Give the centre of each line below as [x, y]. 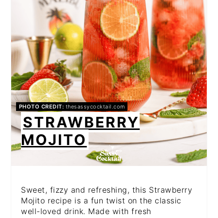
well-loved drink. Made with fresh [86, 211]
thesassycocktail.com [94, 106]
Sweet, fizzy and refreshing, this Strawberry [107, 190]
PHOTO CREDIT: [41, 106]
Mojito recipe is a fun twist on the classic [101, 200]
